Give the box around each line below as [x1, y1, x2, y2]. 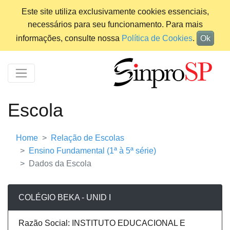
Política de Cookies [122, 34, 193, 43]
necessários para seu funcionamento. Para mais [27, 20, 203, 29]
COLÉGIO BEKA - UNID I [18, 193, 111, 202]
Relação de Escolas [51, 133, 124, 143]
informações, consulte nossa [16, 34, 122, 43]
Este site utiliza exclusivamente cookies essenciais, [21, 7, 209, 16]
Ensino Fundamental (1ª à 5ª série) [29, 146, 156, 156]
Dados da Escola [29, 159, 91, 168]
